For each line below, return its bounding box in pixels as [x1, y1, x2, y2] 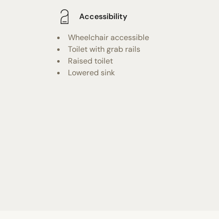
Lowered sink [68, 67, 115, 78]
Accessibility [79, 11, 127, 22]
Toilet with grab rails [68, 44, 140, 54]
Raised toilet [68, 55, 113, 66]
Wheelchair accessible [68, 32, 149, 43]
